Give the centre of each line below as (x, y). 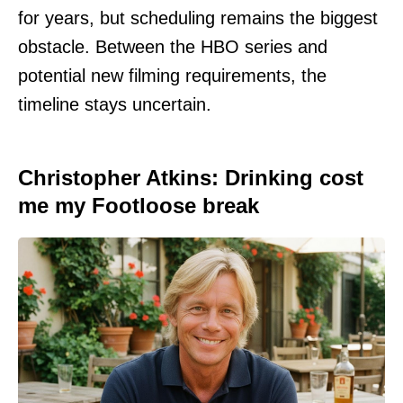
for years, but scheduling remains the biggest (198, 18)
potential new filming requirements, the (172, 75)
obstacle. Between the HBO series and (173, 46)
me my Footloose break (139, 205)
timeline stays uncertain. (115, 104)
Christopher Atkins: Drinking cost (191, 177)
